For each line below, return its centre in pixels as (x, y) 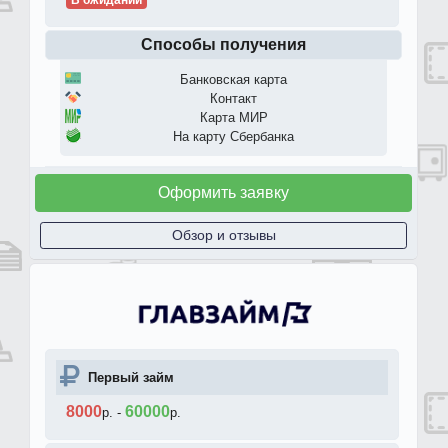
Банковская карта (233, 79)
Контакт (233, 98)
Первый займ (131, 377)
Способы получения (223, 44)
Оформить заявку (223, 192)
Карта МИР (233, 117)
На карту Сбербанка (233, 136)
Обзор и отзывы (223, 234)
